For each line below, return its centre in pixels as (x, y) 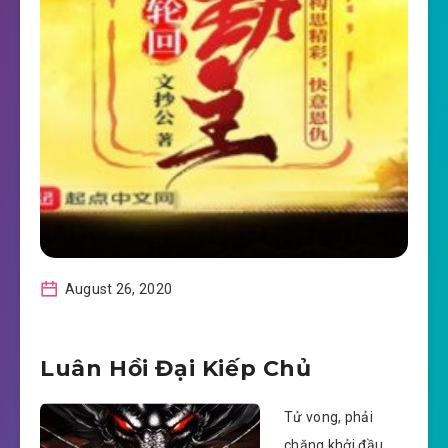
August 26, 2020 (117, 289)
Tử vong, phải (328, 417)
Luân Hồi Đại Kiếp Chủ (176, 369)
